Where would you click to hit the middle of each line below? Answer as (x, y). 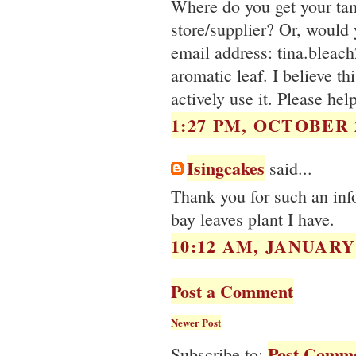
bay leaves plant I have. (253, 219)
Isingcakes (226, 168)
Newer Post (196, 323)
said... (288, 168)
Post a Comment (232, 292)
